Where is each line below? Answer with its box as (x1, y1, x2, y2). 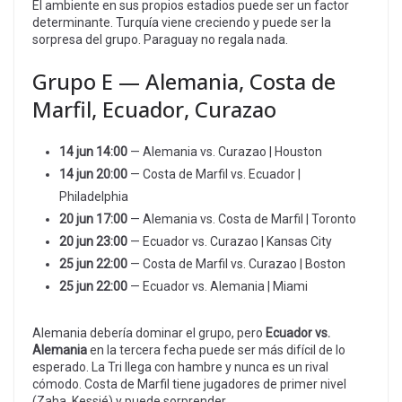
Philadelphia (59, 188, 128, 204)
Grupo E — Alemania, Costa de (32, 66, 336, 96)
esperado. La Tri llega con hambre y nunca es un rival (32, 359, 328, 374)
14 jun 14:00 (59, 144, 127, 159)
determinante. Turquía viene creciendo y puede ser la (32, 14, 331, 30)
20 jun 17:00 (59, 211, 127, 226)
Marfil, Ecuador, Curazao (32, 93, 276, 124)
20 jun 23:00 (59, 233, 127, 249)
